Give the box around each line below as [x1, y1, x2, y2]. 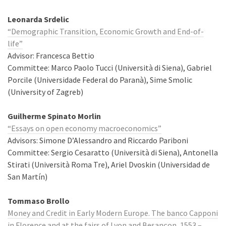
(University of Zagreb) [8, 87, 83, 97]
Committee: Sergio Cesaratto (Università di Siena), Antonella [8, 147, 218, 157]
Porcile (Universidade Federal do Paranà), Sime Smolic [8, 75, 192, 85]
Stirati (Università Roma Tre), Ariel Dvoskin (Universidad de [8, 159, 210, 169]
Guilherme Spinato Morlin [8, 111, 101, 121]
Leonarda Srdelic [8, 14, 69, 24]
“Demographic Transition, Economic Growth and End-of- [8, 26, 204, 36]
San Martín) [8, 172, 47, 182]
